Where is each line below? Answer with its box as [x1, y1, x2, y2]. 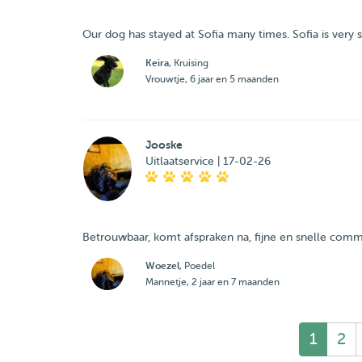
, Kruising [168, 57, 208, 69]
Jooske [145, 138, 183, 151]
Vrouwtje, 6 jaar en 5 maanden [145, 74, 279, 85]
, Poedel [179, 260, 215, 271]
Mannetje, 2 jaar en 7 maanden [145, 276, 280, 288]
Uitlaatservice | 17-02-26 [145, 155, 271, 167]
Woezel [145, 260, 179, 271]
